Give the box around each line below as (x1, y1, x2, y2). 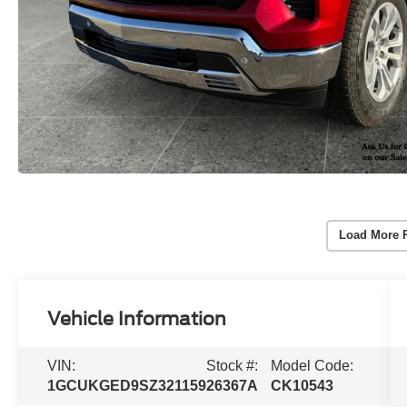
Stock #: (206, 357, 259, 373)
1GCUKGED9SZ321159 (47, 377, 207, 393)
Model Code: (271, 357, 354, 373)
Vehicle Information (47, 307, 227, 330)
